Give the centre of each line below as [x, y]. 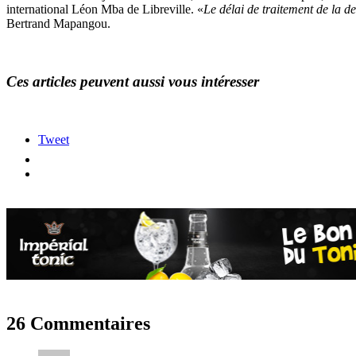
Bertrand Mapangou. [58, 24]
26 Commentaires [78, 323]
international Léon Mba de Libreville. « [105, 10]
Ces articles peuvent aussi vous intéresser [133, 81]
